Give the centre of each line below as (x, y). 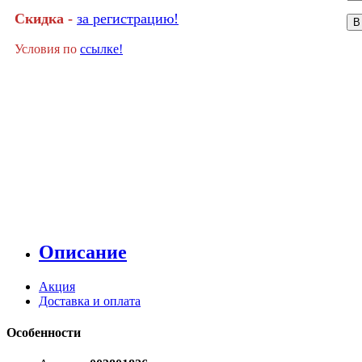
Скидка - (46, 18)
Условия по (47, 48)
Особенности (44, 332)
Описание (83, 252)
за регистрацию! (128, 18)
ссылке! (101, 48)
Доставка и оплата (90, 301)
